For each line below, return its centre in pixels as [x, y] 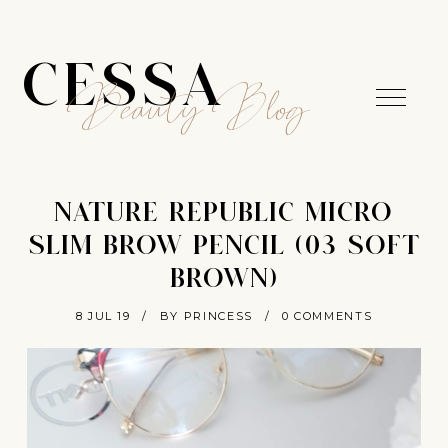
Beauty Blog [189, 124]
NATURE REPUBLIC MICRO [224, 214]
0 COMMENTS [327, 316]
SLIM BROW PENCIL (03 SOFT [223, 247]
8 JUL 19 [103, 316]
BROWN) [223, 280]
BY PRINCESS [206, 316]
